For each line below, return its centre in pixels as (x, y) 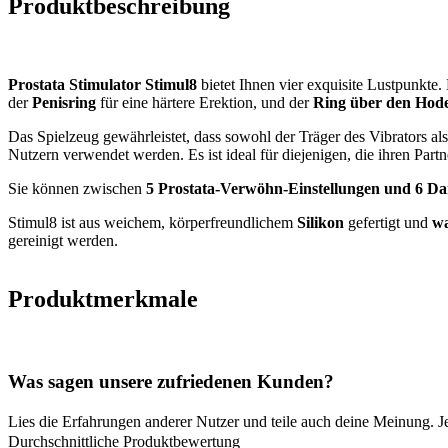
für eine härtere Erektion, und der (204, 102)
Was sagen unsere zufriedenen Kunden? (171, 382)
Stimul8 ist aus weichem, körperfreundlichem (152, 222)
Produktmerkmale (103, 298)
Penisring (64, 102)
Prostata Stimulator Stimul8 (102, 84)
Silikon (320, 222)
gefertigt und (388, 222)
